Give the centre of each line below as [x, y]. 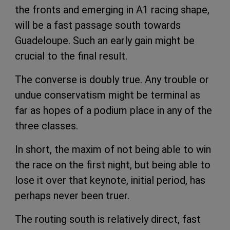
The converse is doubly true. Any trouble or [112, 79]
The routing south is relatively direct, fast [108, 219]
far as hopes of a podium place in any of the [113, 110]
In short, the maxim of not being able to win [113, 149]
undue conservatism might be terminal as [108, 95]
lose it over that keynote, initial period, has [110, 180]
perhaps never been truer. [72, 195]
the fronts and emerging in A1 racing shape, [112, 9]
